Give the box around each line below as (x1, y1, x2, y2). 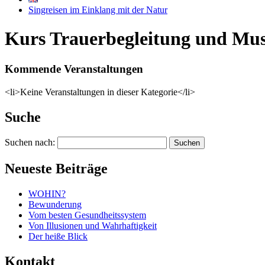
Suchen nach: (5, 137, 55, 148)
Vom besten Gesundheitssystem (28, 210, 146, 221)
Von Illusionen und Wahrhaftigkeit (28, 221, 157, 231)
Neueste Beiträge (5, 161, 108, 177)
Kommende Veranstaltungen (5, 62, 143, 75)
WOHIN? (28, 189, 66, 199)
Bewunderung (28, 199, 82, 210)
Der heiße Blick (28, 231, 88, 242)
